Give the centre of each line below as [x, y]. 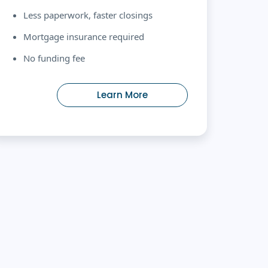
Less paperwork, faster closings [88, 15]
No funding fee [54, 58]
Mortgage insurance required [84, 36]
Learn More [122, 95]
